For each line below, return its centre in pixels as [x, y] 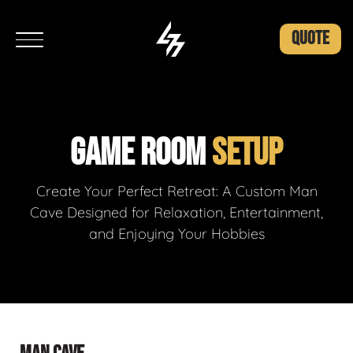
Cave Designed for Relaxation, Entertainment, [176, 212]
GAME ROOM [141, 153]
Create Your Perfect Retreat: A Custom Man [176, 191]
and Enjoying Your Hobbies [176, 234]
